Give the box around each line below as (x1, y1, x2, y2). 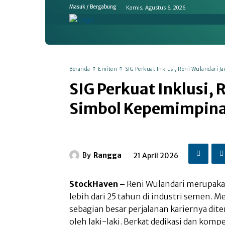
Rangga (93, 151, 122, 160)
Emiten (98, 65, 117, 72)
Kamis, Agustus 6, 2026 (126, 3, 185, 11)
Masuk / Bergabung (69, 4, 116, 10)
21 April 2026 (133, 151, 178, 160)
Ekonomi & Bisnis (118, 29, 187, 40)
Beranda (69, 65, 90, 72)
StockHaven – (69, 178, 127, 189)
